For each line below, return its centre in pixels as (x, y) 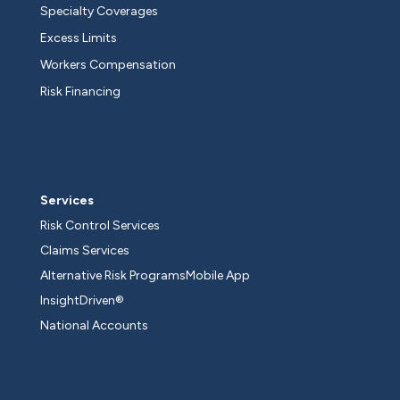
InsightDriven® (82, 301)
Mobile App (218, 276)
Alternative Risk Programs (113, 276)
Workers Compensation (108, 65)
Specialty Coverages (99, 12)
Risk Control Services (100, 226)
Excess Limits (79, 38)
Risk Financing (80, 92)
